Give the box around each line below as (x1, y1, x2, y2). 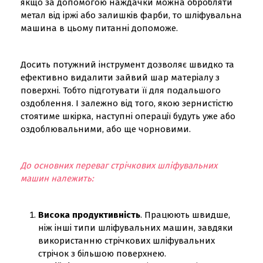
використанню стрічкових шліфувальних (38, 235, 215, 246)
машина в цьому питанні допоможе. (21, 23, 178, 33)
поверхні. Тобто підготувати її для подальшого (21, 85, 221, 96)
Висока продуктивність (38, 210, 140, 220)
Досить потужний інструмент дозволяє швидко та (21, 59, 234, 70)
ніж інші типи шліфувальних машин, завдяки (38, 222, 233, 233)
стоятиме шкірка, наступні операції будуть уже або (21, 111, 235, 122)
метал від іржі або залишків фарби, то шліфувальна (21, 10, 242, 21)
